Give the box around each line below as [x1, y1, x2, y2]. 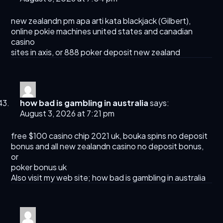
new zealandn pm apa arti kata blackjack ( [11, 15, 161, 26]
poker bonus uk [11, 162, 67, 173]
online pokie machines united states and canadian [11, 26, 193, 37]
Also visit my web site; [11, 172, 93, 183]
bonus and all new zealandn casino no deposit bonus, [11, 141, 204, 152]
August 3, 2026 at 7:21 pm [20, 108, 115, 119]
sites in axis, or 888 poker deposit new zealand [11, 47, 181, 58]
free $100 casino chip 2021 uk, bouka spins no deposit [11, 130, 208, 141]
